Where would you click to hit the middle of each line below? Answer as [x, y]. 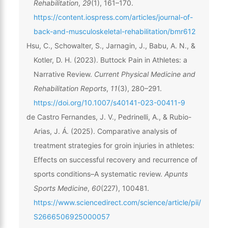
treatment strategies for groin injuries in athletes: [114, 145]
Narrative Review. [64, 74]
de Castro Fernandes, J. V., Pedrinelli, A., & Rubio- [109, 117]
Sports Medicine [60, 188]
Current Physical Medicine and [145, 74]
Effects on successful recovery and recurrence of [115, 159]
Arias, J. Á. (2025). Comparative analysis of [105, 131]
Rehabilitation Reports [70, 88]
